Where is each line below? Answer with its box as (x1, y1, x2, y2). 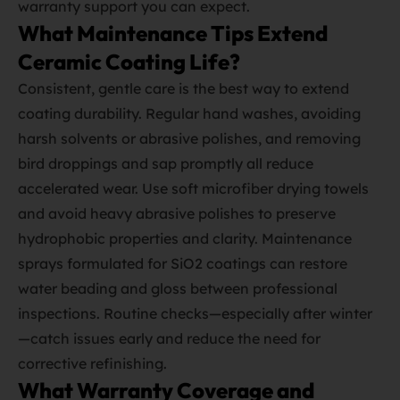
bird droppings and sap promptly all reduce (18, 154, 313, 172)
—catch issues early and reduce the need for (18, 329, 321, 347)
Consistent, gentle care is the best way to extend (18, 79, 349, 97)
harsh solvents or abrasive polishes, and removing (18, 129, 361, 147)
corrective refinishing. (18, 354, 167, 372)
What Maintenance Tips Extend (18, 20, 328, 46)
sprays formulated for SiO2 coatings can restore (18, 254, 347, 272)
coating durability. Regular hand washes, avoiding (18, 104, 361, 122)
